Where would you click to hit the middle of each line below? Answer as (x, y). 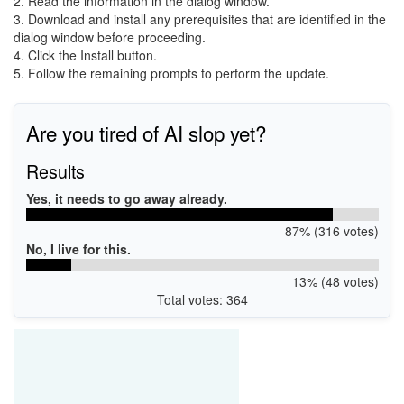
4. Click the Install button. (85, 55)
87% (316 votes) (331, 230)
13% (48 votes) (335, 281)
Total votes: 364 (202, 299)
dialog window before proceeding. (110, 37)
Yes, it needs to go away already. (126, 198)
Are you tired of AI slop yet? (146, 132)
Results (55, 170)
